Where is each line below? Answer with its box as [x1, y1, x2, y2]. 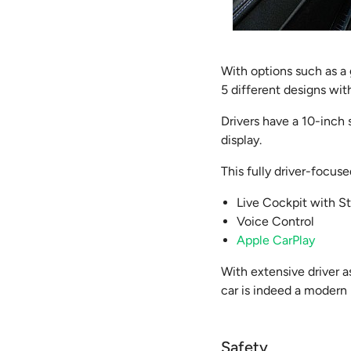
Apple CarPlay [237, 233, 316, 248]
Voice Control [237, 214, 315, 229]
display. [221, 132, 262, 147]
